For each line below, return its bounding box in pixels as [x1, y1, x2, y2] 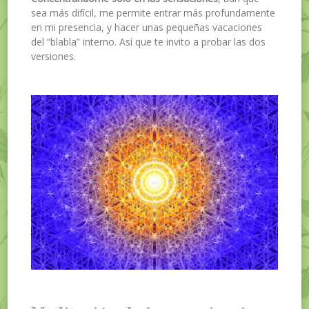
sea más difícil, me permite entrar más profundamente [31, 6, 276, 19]
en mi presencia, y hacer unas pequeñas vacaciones [31, 20, 263, 34]
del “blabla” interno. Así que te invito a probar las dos [31, 34, 266, 48]
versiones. [31, 49, 77, 63]
